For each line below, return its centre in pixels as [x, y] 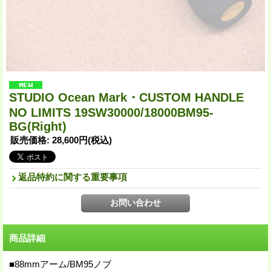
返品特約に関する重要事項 [73, 177]
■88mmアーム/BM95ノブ [60, 264]
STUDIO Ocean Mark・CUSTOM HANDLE [126, 97]
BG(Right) [38, 126]
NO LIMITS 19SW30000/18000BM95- [111, 112]
